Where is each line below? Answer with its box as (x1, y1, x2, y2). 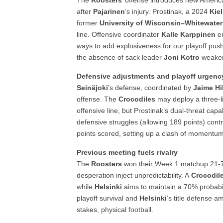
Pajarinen (93, 7, 125, 15)
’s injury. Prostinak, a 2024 (125, 7, 210, 15)
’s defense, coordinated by (108, 84, 194, 92)
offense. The (77, 95, 119, 103)
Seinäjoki (77, 84, 109, 92)
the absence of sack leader (77, 53, 164, 61)
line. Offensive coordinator (77, 30, 162, 38)
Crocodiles (118, 95, 156, 103)
